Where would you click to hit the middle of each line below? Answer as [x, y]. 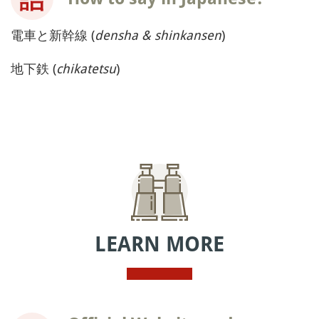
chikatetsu [86, 68]
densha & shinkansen [158, 35]
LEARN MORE [159, 244]
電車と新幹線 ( [53, 35]
